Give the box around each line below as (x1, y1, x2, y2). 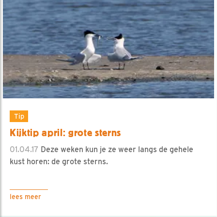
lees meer (10, 192, 41, 201)
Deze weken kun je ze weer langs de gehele (39, 144, 193, 154)
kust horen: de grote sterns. (10, 156, 108, 166)
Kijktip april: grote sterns (10, 126, 122, 139)
